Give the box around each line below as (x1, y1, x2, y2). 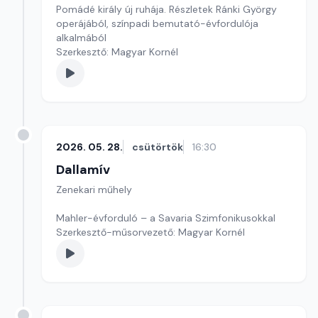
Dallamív (56, 161, 110, 178)
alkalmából (56, 31, 106, 44)
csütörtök (132, 141, 183, 153)
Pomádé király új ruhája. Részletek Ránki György (56, 3, 277, 16)
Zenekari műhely (56, 183, 132, 196)
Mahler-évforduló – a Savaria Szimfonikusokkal (56, 212, 275, 224)
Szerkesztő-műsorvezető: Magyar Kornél (56, 226, 245, 238)
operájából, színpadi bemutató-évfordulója (56, 17, 258, 30)
